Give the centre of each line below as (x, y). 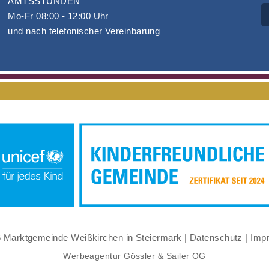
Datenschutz (216, 237)
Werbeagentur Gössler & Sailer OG (134, 256)
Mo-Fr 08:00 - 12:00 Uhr (58, 16)
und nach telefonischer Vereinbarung (84, 31)
